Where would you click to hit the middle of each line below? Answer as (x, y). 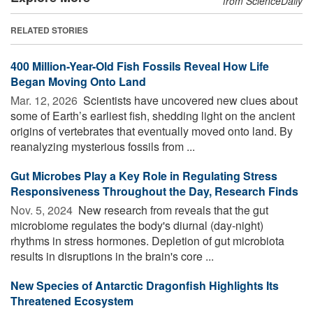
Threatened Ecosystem (72, 301)
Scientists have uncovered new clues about (189, 101)
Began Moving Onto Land (78, 82)
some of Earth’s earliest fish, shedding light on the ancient (153, 116)
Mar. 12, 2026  (45, 101)
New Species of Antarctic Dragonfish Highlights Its (145, 286)
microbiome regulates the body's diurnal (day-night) (137, 226)
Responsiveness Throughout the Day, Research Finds (154, 191)
